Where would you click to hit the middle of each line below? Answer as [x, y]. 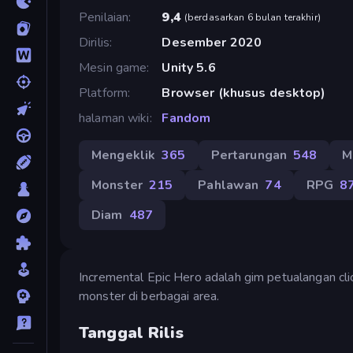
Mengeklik [124, 155]
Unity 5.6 [189, 67]
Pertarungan [249, 155]
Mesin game [113, 67]
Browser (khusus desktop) [244, 93]
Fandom [186, 118]
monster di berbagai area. [149, 296]
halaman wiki [114, 118]
